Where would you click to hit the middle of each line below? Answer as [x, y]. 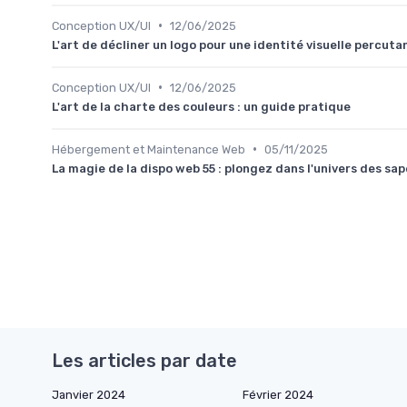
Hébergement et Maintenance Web [149, 149]
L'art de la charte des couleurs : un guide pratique [201, 106]
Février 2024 [278, 394]
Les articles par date [144, 360]
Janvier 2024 [89, 394]
